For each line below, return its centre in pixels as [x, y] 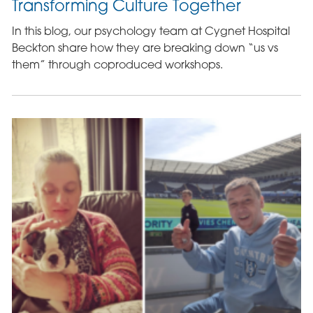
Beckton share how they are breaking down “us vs [145, 48]
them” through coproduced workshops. [117, 65]
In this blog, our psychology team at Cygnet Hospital [151, 31]
